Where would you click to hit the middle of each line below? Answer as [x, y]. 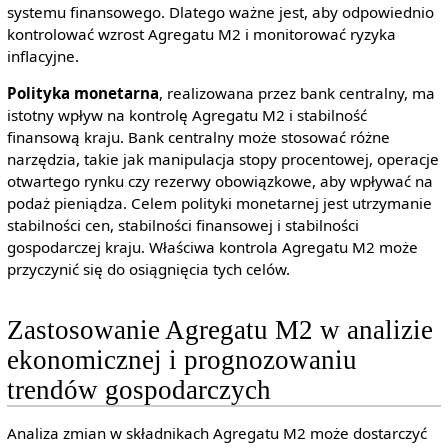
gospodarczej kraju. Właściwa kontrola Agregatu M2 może [212, 247]
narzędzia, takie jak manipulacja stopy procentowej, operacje [222, 159]
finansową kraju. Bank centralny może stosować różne [198, 137]
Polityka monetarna [82, 93]
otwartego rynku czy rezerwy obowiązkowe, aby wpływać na [219, 181]
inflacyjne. [42, 56]
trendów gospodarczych [138, 389]
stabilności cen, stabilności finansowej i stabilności [182, 225]
